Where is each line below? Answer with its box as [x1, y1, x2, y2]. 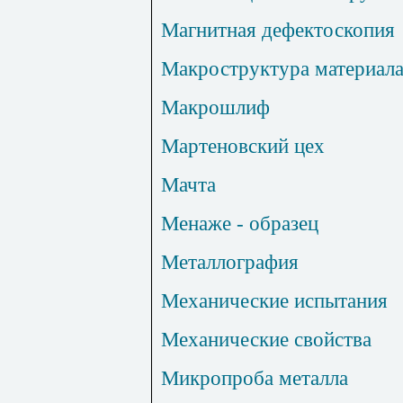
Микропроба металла [161, 366, 348, 390]
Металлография [161, 250, 299, 274]
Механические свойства [161, 327, 372, 352]
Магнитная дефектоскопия [161, 18, 395, 42]
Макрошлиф [161, 95, 270, 120]
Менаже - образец [161, 211, 318, 236]
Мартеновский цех [161, 134, 325, 158]
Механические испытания [161, 289, 388, 313]
